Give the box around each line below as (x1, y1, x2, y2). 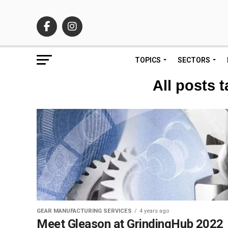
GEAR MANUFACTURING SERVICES (37, 208, 132, 214)
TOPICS (135, 56, 161, 64)
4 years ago (139, 208, 169, 214)
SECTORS (178, 56, 210, 64)
